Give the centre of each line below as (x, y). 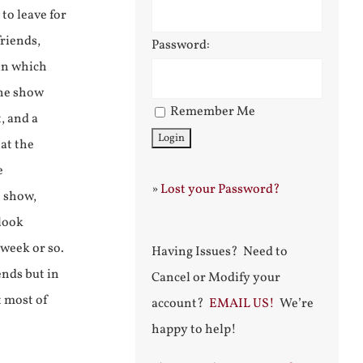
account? (180, 304)
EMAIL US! (242, 304)
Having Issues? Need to (220, 252)
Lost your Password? (220, 190)
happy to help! (194, 330)
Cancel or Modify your (216, 278)
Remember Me (213, 112)
